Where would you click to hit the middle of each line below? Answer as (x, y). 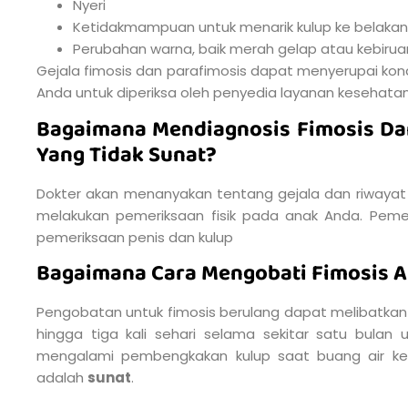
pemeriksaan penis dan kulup (135, 237)
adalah (62, 378)
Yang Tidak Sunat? (127, 155)
